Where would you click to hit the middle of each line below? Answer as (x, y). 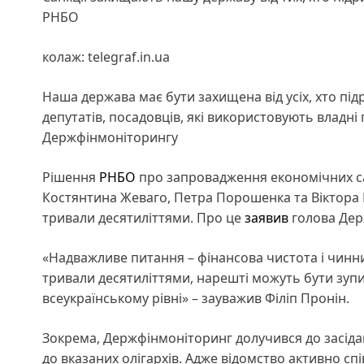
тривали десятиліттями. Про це (143, 217)
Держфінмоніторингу (110, 137)
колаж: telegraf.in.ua (106, 56)
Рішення (71, 177)
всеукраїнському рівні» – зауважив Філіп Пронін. (196, 298)
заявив (266, 217)
